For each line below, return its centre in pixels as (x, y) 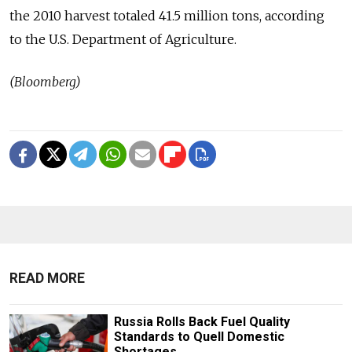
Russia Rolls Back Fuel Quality (202, 322)
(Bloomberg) (45, 82)
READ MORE (47, 279)
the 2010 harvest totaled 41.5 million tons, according (167, 16)
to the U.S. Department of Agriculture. (123, 40)
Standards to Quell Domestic (199, 337)
